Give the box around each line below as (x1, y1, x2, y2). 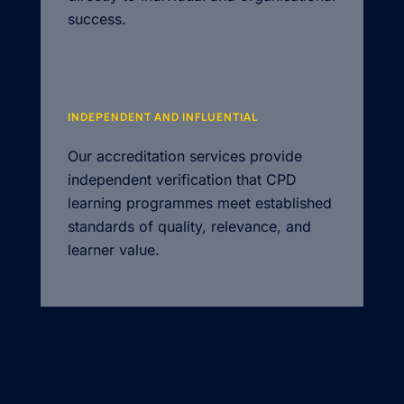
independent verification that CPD (68, 170, 297, 189)
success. (68, 10, 126, 29)
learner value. (68, 241, 160, 260)
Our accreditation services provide (68, 147, 302, 166)
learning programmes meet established (68, 194, 332, 213)
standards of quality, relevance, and (68, 217, 311, 236)
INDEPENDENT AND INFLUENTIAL (68, 109, 258, 125)
